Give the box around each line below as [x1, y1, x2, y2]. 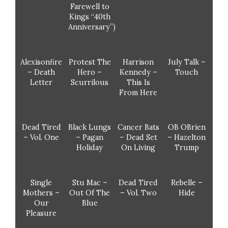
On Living [121, 143, 156, 153]
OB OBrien [167, 123, 206, 132]
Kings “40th [69, 12, 110, 21]
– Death [27, 67, 55, 77]
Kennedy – [119, 67, 157, 77]
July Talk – [167, 57, 206, 67]
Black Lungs [68, 123, 111, 132]
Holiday [76, 143, 103, 153]
